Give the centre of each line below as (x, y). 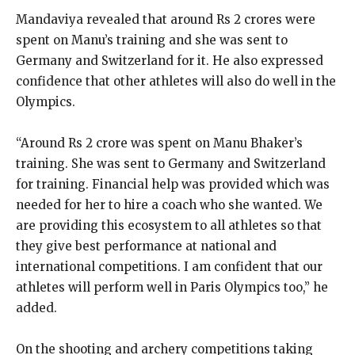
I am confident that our (253, 266)
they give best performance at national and (146, 246)
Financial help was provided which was (211, 184)
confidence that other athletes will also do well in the (176, 81)
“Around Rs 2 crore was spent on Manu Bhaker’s (159, 143)
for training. (52, 184)
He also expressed (268, 60)
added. (36, 307)
